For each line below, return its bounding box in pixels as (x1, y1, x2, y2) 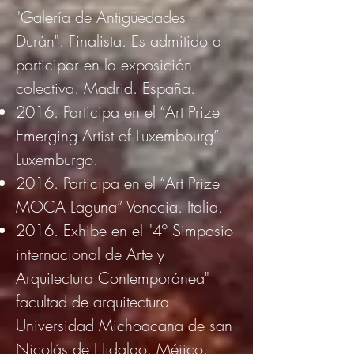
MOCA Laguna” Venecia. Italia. (16, 196, 223, 217)
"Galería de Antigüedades (16, 6, 186, 28)
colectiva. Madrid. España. (16, 77, 195, 99)
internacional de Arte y (16, 243, 164, 265)
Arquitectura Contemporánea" (16, 267, 214, 288)
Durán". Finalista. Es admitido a (16, 30, 221, 51)
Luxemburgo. (16, 149, 98, 170)
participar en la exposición (16, 54, 192, 75)
